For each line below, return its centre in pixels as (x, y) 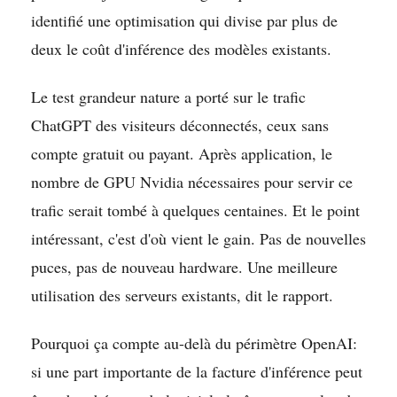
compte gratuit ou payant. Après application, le (182, 153)
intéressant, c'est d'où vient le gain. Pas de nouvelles (198, 238)
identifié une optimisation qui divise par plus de (184, 20)
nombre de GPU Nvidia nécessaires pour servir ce (192, 181)
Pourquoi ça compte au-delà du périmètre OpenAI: (194, 343)
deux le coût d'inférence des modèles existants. (181, 48)
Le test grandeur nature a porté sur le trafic (168, 96)
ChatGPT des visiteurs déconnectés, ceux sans (180, 125)
